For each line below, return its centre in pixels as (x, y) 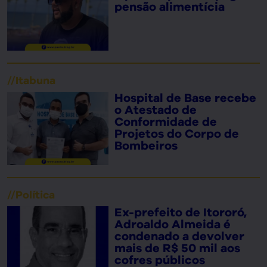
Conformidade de (165, 121)
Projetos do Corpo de (176, 133)
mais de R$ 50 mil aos (177, 248)
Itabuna (35, 80)
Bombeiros (146, 145)
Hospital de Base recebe (185, 97)
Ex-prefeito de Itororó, (180, 212)
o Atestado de (155, 109)
